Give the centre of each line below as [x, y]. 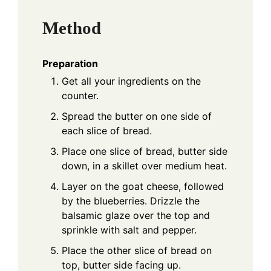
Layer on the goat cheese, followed [143, 187]
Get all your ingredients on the [131, 81]
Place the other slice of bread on [137, 251]
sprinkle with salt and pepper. [129, 230]
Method [72, 28]
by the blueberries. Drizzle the [131, 201]
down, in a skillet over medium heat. [144, 166]
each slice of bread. [107, 131]
